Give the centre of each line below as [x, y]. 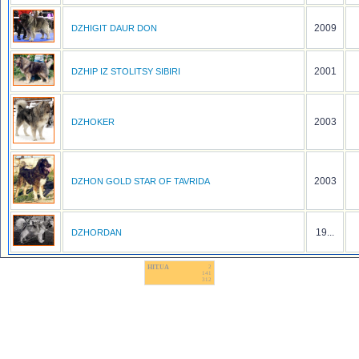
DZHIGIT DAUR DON [114, 28]
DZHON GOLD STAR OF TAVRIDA [141, 181]
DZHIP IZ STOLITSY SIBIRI [126, 71]
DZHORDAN [97, 232]
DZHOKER [93, 122]
